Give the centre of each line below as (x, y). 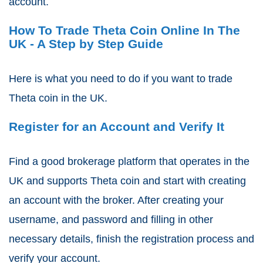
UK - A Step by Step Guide (86, 44)
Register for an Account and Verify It (117, 127)
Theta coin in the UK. (60, 98)
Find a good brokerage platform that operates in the (129, 162)
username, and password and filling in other (111, 220)
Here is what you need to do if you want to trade (121, 79)
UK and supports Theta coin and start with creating (127, 181)
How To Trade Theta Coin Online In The (124, 31)
